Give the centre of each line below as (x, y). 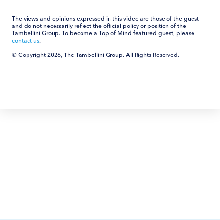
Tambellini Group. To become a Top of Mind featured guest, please (103, 33)
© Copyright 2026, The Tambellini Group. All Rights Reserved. (96, 55)
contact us (26, 40)
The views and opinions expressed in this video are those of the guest (105, 18)
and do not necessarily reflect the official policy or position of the (99, 26)
